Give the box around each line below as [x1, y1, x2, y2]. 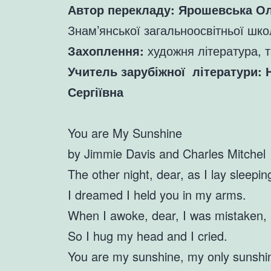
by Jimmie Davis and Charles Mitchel [68, 145, 266, 163]
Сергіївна [68, 83, 123, 101]
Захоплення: [68, 42, 144, 60]
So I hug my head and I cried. [68, 227, 227, 245]
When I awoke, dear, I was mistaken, [68, 206, 267, 224]
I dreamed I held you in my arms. [68, 186, 246, 204]
